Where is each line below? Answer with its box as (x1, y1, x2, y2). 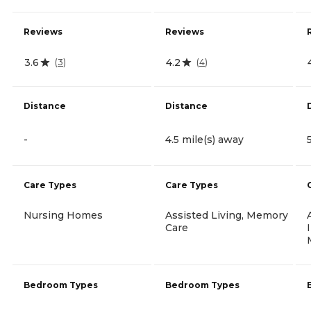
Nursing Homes (24, 208, 103, 221)
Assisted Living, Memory (165, 208, 288, 221)
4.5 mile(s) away (165, 133, 244, 146)
